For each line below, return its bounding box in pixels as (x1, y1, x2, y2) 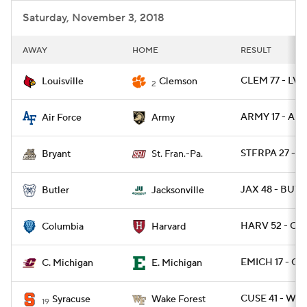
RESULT (241, 45, 271, 56)
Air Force (42, 112, 82, 124)
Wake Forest (151, 293, 206, 306)
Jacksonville (151, 184, 204, 197)
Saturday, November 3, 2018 (23, 11, 164, 25)
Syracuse (52, 293, 90, 306)
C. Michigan (42, 257, 93, 269)
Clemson (159, 75, 197, 88)
